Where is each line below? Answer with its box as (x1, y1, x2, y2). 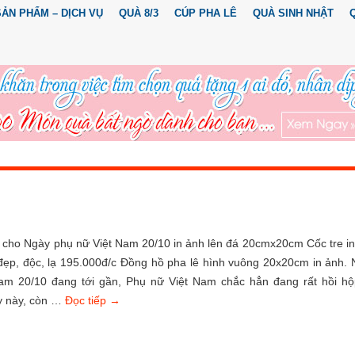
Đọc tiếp (65, 294, 109, 307)
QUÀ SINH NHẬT (253, 7, 334, 19)
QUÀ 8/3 (119, 7, 158, 19)
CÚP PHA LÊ (174, 7, 237, 19)
